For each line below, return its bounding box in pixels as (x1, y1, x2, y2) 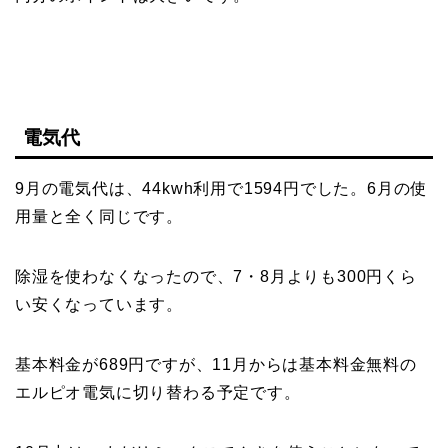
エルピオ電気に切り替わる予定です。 (15, 384, 301, 402)
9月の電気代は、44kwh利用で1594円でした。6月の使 (15, 180, 428, 198)
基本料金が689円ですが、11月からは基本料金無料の (15, 356, 417, 374)
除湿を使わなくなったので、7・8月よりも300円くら (15, 268, 417, 286)
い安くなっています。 (15, 296, 183, 314)
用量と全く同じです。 (15, 208, 183, 226)
